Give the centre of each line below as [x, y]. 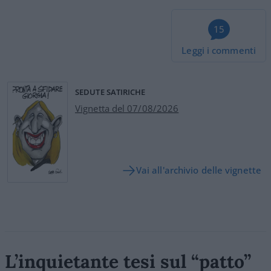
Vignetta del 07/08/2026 [127, 108]
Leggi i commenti [219, 50]
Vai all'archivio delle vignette [198, 170]
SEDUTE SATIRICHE [110, 92]
